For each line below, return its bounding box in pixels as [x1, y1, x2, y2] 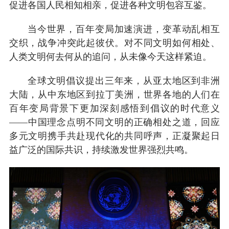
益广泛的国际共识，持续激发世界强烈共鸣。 [9, 144, 193, 155]
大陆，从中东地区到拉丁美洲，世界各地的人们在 [9, 89, 220, 100]
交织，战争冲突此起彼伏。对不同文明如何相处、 [9, 37, 220, 48]
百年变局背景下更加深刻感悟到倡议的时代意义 [9, 103, 220, 113]
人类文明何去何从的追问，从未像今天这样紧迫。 [9, 51, 212, 62]
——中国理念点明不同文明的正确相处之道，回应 [9, 117, 220, 127]
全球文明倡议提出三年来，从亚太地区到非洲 [27, 75, 220, 86]
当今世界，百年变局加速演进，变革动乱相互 [27, 24, 220, 34]
